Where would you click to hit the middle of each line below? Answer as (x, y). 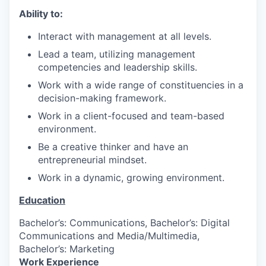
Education (42, 200)
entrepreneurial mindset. (92, 160)
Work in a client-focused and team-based (131, 116)
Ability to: (41, 14)
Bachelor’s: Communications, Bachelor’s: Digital (124, 223)
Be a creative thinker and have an (113, 147)
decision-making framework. (102, 98)
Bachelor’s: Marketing (67, 249)
